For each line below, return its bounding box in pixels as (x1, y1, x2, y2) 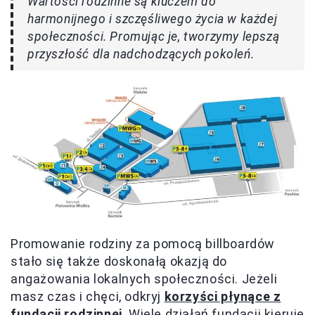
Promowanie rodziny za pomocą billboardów (11, 236, 276, 252)
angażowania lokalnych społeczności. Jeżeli (11, 271, 278, 287)
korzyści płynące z (164, 289, 281, 304)
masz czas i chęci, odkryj (11, 289, 165, 304)
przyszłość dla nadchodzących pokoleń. (27, 46, 255, 61)
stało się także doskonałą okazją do (11, 254, 228, 269)
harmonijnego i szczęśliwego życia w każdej (27, 11, 278, 26)
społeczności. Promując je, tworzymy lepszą (27, 29, 280, 44)
